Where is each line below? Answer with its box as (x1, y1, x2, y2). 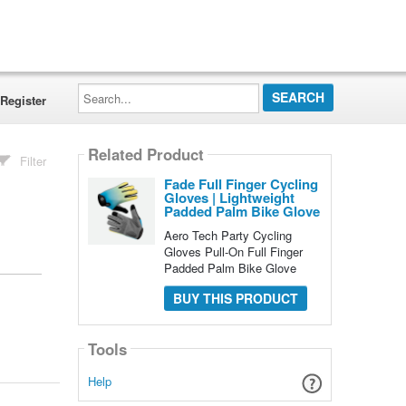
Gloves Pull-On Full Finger (163, 243, 303, 260)
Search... (76, 80, 125, 97)
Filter (20, 152, 47, 169)
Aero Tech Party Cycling (163, 227, 292, 244)
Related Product (87, 143, 204, 166)
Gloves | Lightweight (163, 188, 295, 208)
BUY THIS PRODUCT (172, 289, 298, 307)
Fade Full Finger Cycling (163, 174, 318, 194)
